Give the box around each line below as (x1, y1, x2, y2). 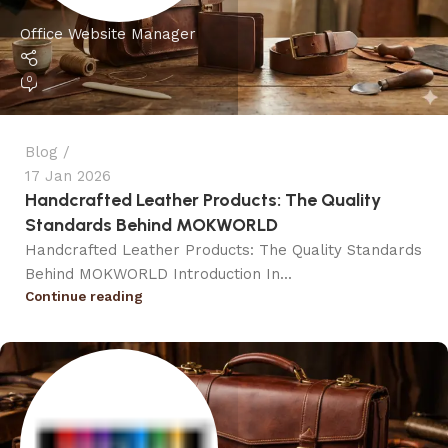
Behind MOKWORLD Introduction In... (25, 265, 292, 284)
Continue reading (25, 288, 143, 305)
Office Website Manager (20, 24, 196, 43)
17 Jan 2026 (25, 167, 111, 186)
